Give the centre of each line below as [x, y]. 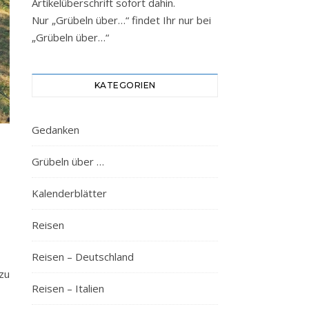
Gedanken [56, 130]
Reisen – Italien [68, 288]
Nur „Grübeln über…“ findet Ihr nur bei [121, 20]
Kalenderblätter [69, 193]
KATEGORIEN [125, 85]
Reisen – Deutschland [83, 257]
